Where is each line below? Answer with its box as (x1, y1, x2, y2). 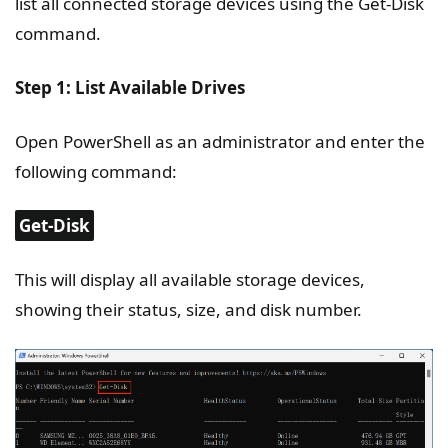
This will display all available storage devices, (15, 268, 365, 292)
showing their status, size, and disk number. (15, 298, 362, 322)
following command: (15, 160, 177, 184)
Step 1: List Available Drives (15, 76, 245, 100)
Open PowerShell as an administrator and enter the (15, 130, 425, 154)
